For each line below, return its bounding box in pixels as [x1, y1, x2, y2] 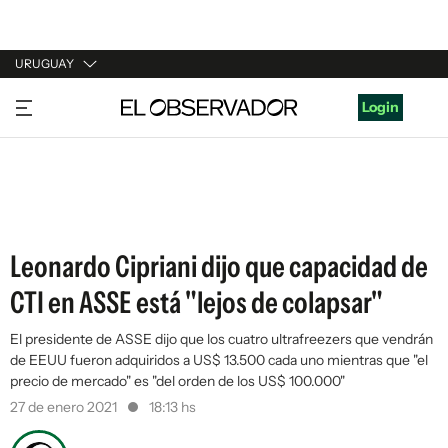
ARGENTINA [15, 130, 97, 148]
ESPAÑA [15, 168, 70, 186]
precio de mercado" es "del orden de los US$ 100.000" [10, 372, 345, 390]
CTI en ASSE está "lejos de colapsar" [10, 284, 383, 321]
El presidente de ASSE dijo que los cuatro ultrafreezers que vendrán [10, 330, 433, 348]
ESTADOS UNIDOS [15, 206, 138, 224]
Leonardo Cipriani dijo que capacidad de [10, 248, 428, 285]
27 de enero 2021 [10, 398, 120, 416]
